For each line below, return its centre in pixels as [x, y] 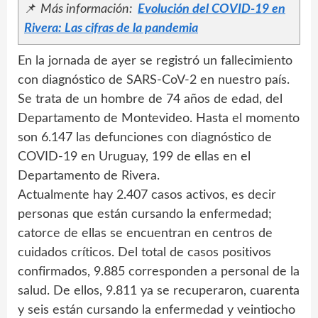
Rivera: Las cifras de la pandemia [111, 29]
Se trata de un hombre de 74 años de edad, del [150, 100]
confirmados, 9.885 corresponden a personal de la [159, 272]
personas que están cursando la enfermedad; [145, 215]
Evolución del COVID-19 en [212, 10]
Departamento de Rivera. [89, 176]
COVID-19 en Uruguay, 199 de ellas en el [134, 157]
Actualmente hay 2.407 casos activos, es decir [147, 196]
